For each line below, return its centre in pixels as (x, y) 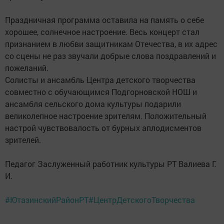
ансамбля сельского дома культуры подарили (93, 104)
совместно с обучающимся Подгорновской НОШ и (101, 92)
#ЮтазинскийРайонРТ (47, 200)
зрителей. (23, 140)
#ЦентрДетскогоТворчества (142, 200)
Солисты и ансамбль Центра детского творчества (100, 80)
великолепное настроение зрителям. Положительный (106, 116)
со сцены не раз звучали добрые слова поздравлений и (110, 56)
